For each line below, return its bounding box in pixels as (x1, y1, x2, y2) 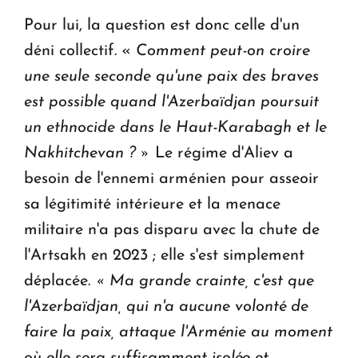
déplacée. (24, 273, 95, 290)
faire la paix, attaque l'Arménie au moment (24, 324, 332, 341)
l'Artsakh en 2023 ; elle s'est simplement (24, 248, 304, 265)
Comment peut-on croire (136, 43, 310, 60)
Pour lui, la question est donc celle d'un (24, 18, 300, 34)
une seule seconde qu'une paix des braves (24, 69, 319, 86)
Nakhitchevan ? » (24, 145, 155, 162)
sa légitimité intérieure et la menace (24, 197, 280, 213)
